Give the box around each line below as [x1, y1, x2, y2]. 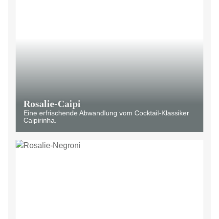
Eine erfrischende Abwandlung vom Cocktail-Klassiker [23, 109, 189, 117]
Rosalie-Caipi [23, 98, 81, 109]
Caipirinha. [23, 116, 57, 124]
